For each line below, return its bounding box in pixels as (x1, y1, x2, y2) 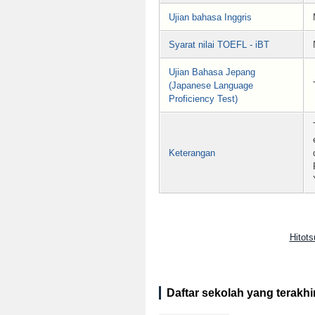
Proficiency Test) (169, 93, 238, 104)
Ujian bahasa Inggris (169, 11, 252, 22)
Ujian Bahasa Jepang (169, 66, 255, 77)
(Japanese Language (169, 79, 253, 91)
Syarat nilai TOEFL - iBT (169, 39, 269, 50)
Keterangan (169, 147, 215, 158)
